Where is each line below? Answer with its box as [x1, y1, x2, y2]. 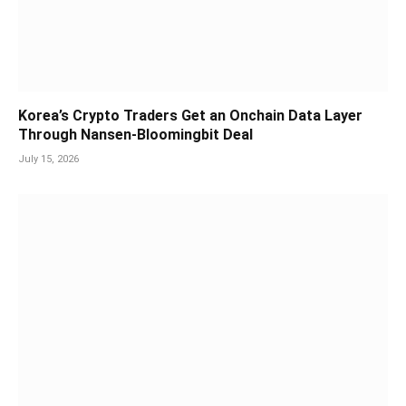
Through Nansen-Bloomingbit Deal [18, 126, 253, 144]
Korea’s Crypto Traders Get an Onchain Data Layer [18, 107, 362, 125]
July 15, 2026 [18, 153, 79, 166]
